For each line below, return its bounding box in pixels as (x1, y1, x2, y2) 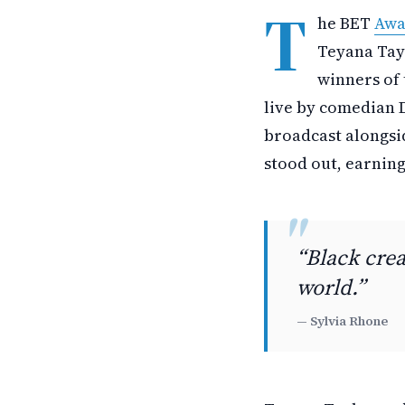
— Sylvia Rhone (297, 312, 388, 330)
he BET (317, 12, 374, 34)
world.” (297, 272, 365, 302)
